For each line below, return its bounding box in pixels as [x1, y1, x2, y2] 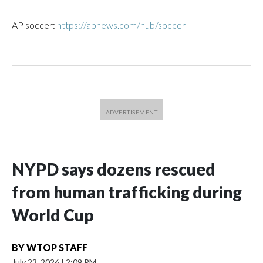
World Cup [12, 205, 94, 225]
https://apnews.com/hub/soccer [57, 19, 186, 31]
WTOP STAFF [26, 242, 87, 253]
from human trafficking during [12, 182, 242, 202]
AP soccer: [12, 19, 57, 31]
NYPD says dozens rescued [12, 159, 215, 179]
